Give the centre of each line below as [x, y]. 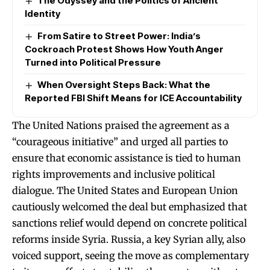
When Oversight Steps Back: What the [124, 84]
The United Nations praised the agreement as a [121, 125]
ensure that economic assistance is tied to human [127, 158]
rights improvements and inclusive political [114, 174]
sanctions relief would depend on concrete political [130, 223]
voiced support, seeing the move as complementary [130, 255]
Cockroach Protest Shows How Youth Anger [124, 49]
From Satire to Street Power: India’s [119, 36]
